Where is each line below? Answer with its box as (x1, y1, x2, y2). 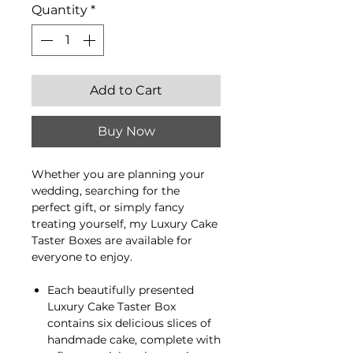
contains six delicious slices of (47, 316, 211, 331)
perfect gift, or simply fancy (32, 200, 184, 215)
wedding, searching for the (32, 184, 180, 199)
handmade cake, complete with (47, 333, 221, 347)
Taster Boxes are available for (32, 233, 192, 248)
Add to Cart (90, 83, 162, 98)
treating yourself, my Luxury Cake (32, 217, 217, 232)
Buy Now (97, 124, 155, 139)
